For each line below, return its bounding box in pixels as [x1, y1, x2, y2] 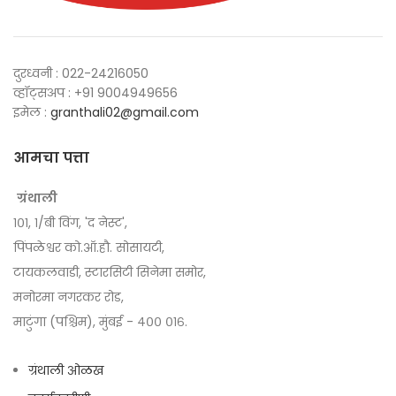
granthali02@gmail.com [50, 103, 199, 121]
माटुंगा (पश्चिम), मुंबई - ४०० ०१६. [13, 313, 187, 331]
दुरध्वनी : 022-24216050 [13, 65, 148, 82]
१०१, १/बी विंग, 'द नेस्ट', [13, 214, 127, 232]
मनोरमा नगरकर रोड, [13, 288, 124, 306]
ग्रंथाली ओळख [28, 362, 103, 379]
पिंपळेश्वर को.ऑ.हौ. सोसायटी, [13, 239, 164, 256]
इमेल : [13, 103, 50, 121]
